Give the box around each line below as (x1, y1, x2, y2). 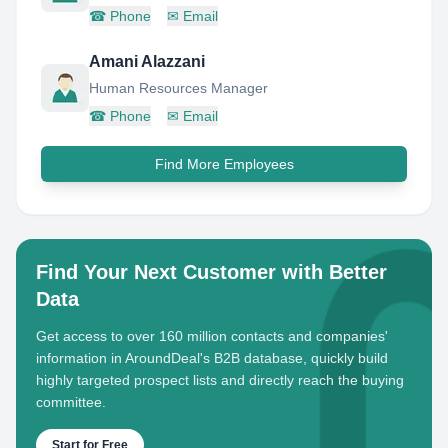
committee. (36, 394, 106, 410)
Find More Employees (154, 156, 294, 172)
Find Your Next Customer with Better (36, 261, 387, 283)
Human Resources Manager (89, 80, 268, 96)
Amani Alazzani (89, 53, 205, 70)
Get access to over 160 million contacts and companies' (36, 328, 388, 344)
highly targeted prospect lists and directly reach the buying (36, 372, 404, 388)
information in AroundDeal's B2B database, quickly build (36, 350, 388, 366)
